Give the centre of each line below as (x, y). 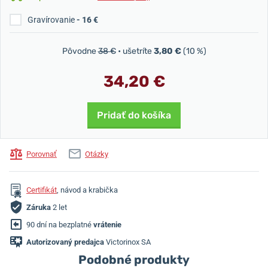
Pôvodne (80, 51)
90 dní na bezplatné (60, 225)
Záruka (39, 208)
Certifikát (42, 190)
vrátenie (107, 225)
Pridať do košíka (134, 115)
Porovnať (42, 154)
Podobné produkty (134, 260)
